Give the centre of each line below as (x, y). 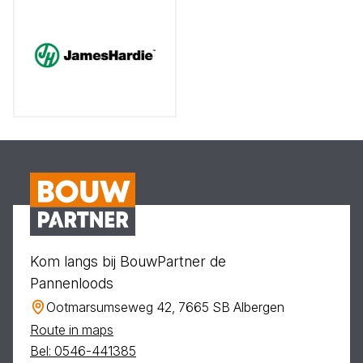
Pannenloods (72, 283)
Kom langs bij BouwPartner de (128, 261)
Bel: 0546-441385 (83, 350)
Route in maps (72, 329)
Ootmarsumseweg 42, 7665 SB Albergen (165, 307)
